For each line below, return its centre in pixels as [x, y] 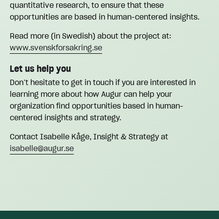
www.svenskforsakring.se [56, 47]
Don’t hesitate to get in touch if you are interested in [103, 82]
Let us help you [40, 68]
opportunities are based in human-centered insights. [105, 16]
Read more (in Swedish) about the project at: [91, 35]
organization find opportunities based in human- [97, 105]
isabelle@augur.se [42, 148]
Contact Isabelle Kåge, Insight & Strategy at [89, 136]
